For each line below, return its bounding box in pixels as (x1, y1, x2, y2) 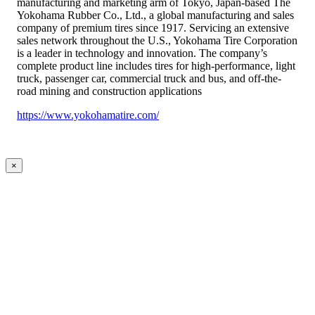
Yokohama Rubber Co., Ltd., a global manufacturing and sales (17, 9, 294, 22)
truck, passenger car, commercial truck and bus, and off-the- (17, 72, 281, 85)
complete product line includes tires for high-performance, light (17, 60, 295, 72)
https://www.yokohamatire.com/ (17, 109, 159, 122)
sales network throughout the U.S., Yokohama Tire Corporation (17, 34, 297, 47)
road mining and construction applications (17, 85, 202, 98)
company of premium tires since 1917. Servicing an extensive (17, 22, 289, 34)
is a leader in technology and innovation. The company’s (17, 47, 267, 60)
